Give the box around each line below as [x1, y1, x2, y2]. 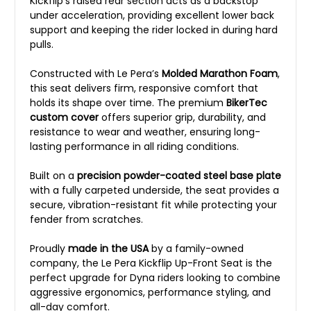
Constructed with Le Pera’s [30, 67, 162, 81]
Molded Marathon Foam [162, 67, 278, 81]
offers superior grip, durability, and [99, 110, 266, 125]
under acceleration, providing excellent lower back [30, 8, 274, 23]
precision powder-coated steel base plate [77, 169, 281, 183]
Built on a [30, 169, 77, 183]
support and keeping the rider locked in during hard [30, 23, 278, 37]
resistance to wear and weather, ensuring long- [30, 125, 260, 140]
